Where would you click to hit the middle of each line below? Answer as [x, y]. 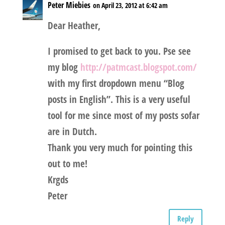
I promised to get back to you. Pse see [119, 51]
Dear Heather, [74, 26]
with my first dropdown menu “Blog [116, 84]
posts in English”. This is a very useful [119, 100]
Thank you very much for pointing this [120, 148]
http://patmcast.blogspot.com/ [138, 68]
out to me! [67, 164]
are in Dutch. [72, 132]
